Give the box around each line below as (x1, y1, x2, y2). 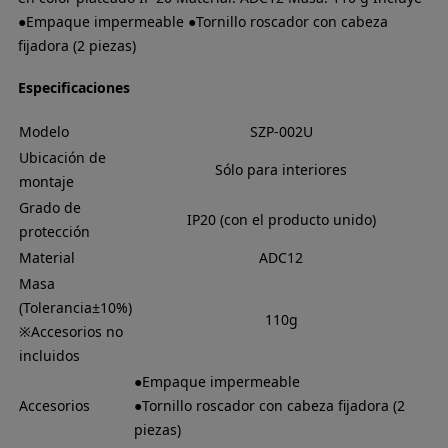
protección (18, 222, 90, 242)
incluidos (18, 346, 80, 366)
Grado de (18, 198, 81, 218)
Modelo (18, 122, 69, 142)
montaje (18, 172, 74, 192)
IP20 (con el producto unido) (186, 210, 376, 230)
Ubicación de (18, 148, 106, 168)
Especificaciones (17, 78, 130, 98)
